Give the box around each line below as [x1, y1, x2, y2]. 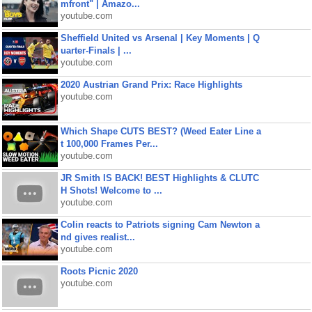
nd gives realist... [60, 232, 135, 242]
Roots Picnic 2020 [60, 266, 138, 276]
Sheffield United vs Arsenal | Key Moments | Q [60, 33, 260, 43]
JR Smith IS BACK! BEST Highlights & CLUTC [60, 173, 259, 183]
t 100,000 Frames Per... [60, 139, 158, 149]
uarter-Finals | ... [60, 45, 132, 56]
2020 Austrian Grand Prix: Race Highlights [60, 79, 242, 90]
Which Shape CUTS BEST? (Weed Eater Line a [60, 126, 261, 136]
